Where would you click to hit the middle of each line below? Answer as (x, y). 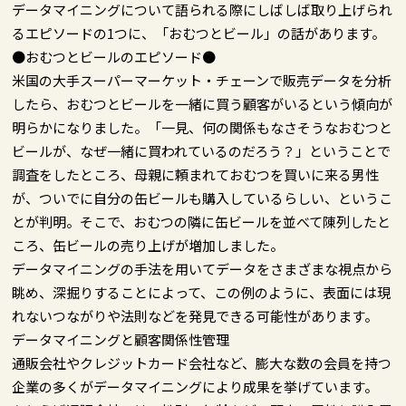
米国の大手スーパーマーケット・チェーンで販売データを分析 (202, 80)
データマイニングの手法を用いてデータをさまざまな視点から (203, 268)
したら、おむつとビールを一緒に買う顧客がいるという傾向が (203, 103)
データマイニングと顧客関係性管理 (121, 339)
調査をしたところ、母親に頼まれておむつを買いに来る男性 (196, 174)
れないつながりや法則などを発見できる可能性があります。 (195, 315)
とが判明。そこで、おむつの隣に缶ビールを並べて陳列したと (202, 221)
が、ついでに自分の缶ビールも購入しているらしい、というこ (203, 198)
